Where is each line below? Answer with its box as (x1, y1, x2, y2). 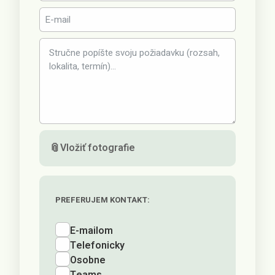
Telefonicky (70, 238, 125, 253)
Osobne (70, 253, 106, 268)
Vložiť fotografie (60, 141, 136, 155)
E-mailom (70, 223, 114, 238)
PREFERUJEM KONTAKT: (55, 194, 150, 206)
